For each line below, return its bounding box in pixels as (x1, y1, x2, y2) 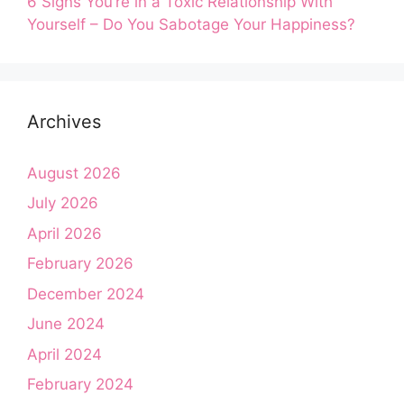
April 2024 (27, 344, 102, 363)
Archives (27, 110, 101, 133)
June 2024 (27, 315, 105, 333)
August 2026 (27, 163, 121, 182)
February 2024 (27, 375, 133, 393)
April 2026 (27, 224, 102, 243)
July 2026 (27, 194, 98, 212)
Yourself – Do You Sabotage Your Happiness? (27, 14, 355, 33)
